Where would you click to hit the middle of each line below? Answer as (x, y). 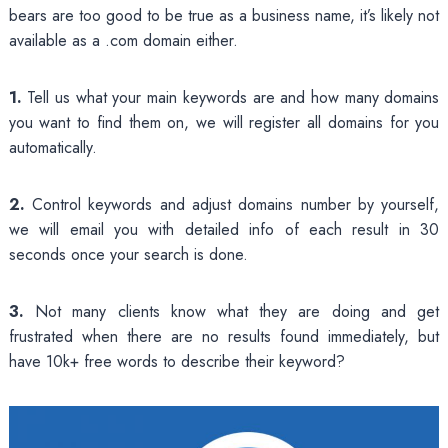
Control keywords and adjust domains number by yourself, (232, 204)
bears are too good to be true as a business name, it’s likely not (224, 15)
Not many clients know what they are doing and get (231, 311)
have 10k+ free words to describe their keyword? (176, 361)
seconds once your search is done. (128, 254)
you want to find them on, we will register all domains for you (224, 122)
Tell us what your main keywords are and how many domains (230, 97)
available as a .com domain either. (123, 40)
